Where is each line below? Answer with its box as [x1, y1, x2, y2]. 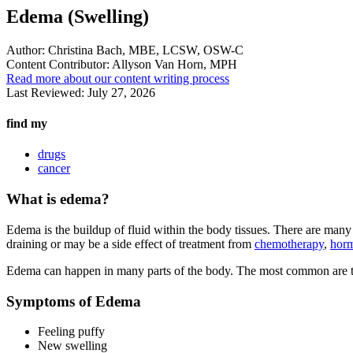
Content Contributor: [6, 57, 110, 71]
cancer [38, 162, 70, 176]
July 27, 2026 [87, 85, 155, 99]
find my [6, 117, 47, 131]
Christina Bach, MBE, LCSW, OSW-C [45, 43, 243, 57]
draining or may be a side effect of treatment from [6, 236, 255, 251]
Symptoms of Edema [6, 292, 141, 310]
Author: [6, 43, 45, 57]
